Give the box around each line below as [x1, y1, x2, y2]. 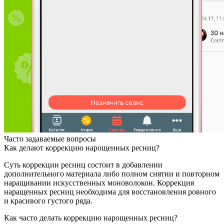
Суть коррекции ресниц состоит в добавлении [4, 160, 162, 169]
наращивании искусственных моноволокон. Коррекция [4, 178, 194, 187]
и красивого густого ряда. [4, 196, 92, 205]
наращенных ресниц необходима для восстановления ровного [4, 187, 216, 196]
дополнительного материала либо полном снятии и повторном [4, 169, 219, 178]
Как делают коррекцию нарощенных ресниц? [4, 143, 159, 152]
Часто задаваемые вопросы [4, 134, 96, 143]
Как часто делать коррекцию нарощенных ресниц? [4, 213, 177, 222]
